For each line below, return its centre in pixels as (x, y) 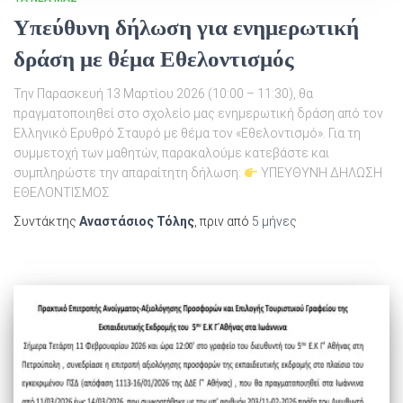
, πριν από (223, 222)
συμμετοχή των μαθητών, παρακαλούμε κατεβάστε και (171, 153)
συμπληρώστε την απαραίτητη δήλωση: (129, 173)
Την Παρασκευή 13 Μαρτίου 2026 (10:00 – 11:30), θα (163, 94)
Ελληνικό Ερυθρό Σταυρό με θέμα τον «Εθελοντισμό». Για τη (187, 134)
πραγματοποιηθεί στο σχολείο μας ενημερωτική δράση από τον (198, 114)
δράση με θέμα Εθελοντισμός (154, 59)
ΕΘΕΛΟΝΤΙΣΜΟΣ (67, 193)
